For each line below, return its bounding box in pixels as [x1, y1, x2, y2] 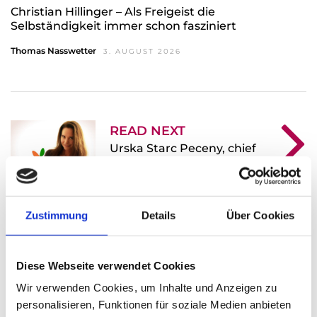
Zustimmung [25, 209, 88, 221]
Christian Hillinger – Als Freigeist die [11, 4, 215, 18]
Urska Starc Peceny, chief [110, 141, 256, 155]
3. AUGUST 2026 [103, 46, 181, 56]
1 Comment [32, 243, 98, 257]
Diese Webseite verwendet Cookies [16, 259, 195, 272]
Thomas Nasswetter [11, 45, 96, 56]
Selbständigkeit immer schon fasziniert [11, 18, 236, 33]
